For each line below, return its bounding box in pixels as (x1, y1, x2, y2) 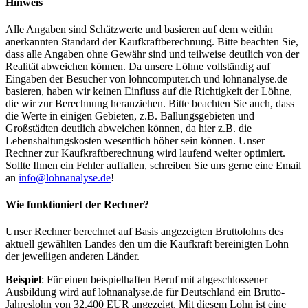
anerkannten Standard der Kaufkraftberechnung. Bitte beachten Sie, (5, 35, 298, 47)
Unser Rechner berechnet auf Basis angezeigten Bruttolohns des (5, 225, 283, 238)
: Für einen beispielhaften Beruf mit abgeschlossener (41, 274, 267, 286)
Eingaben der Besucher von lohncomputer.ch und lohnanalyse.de (5, 72, 287, 85)
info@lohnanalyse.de (19, 171, 111, 184)
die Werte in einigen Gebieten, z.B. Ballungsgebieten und (5, 109, 254, 122)
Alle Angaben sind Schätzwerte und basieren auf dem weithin (5, 23, 273, 35)
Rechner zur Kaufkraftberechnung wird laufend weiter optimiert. (5, 146, 285, 159)
